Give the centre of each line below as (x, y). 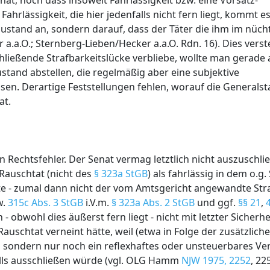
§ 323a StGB (121, 174)
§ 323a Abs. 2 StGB (153, 202)
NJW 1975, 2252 (216, 260)
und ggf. (216, 202)
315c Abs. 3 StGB (46, 202)
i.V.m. (97, 202)
